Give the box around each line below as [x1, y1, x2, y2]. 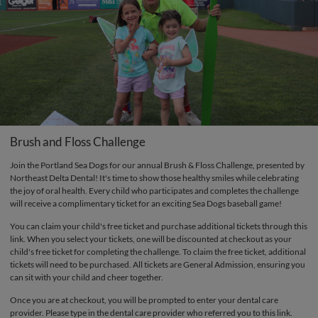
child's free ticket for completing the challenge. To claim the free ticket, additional [10, 246, 306, 257]
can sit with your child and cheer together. [10, 272, 163, 283]
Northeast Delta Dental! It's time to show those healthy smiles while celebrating [10, 172, 299, 183]
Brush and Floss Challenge [10, 135, 146, 149]
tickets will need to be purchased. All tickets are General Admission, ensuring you [10, 259, 305, 270]
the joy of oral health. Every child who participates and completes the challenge [10, 185, 299, 196]
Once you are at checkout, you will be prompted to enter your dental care [10, 295, 278, 305]
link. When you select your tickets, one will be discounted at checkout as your [10, 234, 292, 244]
